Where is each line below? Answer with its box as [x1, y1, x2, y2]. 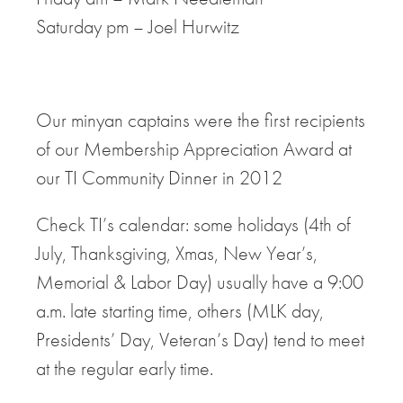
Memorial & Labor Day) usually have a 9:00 [36, 269, 363, 295]
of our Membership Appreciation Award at [36, 136, 352, 162]
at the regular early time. [36, 355, 213, 381]
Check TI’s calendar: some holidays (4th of [36, 211, 351, 237]
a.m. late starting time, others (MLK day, [36, 298, 324, 324]
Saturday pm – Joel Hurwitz [36, 13, 239, 40]
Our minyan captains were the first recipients [36, 107, 365, 133]
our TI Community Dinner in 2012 [36, 165, 282, 191]
